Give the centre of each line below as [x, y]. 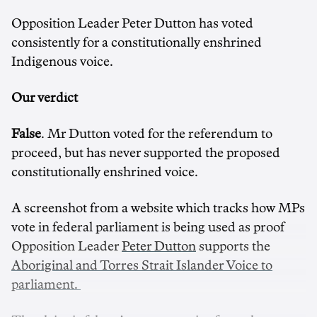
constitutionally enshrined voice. [105, 172]
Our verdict [45, 98]
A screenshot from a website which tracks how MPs [158, 208]
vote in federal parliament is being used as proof [148, 227]
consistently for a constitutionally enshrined [137, 42]
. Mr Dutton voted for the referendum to [157, 134]
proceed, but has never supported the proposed [146, 153]
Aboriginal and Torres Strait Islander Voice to [142, 265]
